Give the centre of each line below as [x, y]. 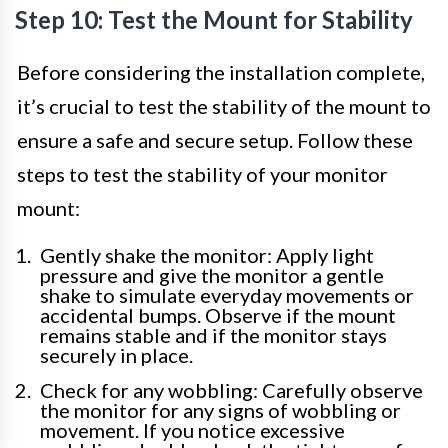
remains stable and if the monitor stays [213, 335]
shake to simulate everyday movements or [227, 295]
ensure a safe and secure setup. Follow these [215, 140]
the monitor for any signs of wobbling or [220, 410]
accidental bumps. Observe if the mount [218, 315]
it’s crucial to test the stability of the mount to [224, 106]
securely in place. [116, 355]
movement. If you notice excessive [192, 430]
